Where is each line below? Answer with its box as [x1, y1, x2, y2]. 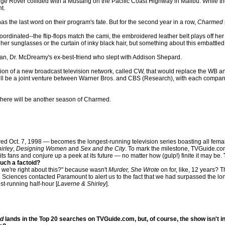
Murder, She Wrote [108, 166, 159, 173]
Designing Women [16, 145, 67, 152]
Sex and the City [80, 145, 125, 152]
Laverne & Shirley [57, 180, 106, 187]
